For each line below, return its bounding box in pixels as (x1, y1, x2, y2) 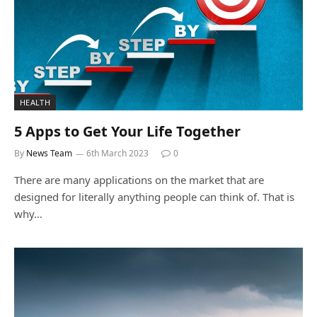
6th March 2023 (86, 146, 149, 159)
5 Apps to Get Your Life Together (14, 121, 241, 141)
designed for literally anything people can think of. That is (14, 189, 294, 204)
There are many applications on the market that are (14, 172, 264, 187)
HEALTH (20, 96, 50, 108)
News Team (26, 146, 72, 159)
